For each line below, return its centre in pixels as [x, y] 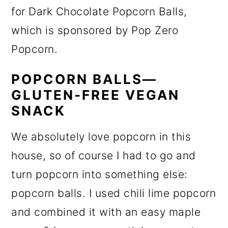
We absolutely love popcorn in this [101, 137]
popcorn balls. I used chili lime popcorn [114, 193]
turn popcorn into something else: [99, 175]
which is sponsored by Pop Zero [95, 31]
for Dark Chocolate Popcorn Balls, [99, 12]
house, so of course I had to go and [104, 156]
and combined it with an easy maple [106, 212]
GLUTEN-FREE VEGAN [96, 95]
